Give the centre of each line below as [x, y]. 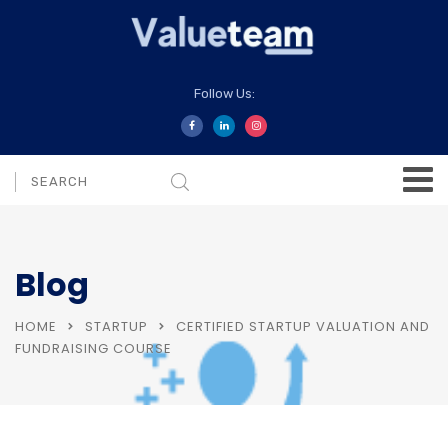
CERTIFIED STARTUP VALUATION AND [303, 326]
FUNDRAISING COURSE [93, 348]
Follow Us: [224, 93]
